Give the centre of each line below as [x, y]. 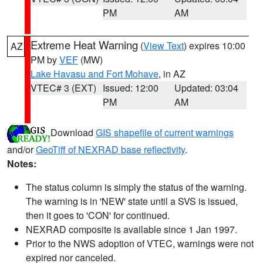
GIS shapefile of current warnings [165, 133]
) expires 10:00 [215, 45]
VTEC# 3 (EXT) [63, 88]
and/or [21, 149]
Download [73, 133]
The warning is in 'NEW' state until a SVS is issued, [132, 201]
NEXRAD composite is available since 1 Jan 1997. [131, 229]
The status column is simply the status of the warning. [136, 187]
